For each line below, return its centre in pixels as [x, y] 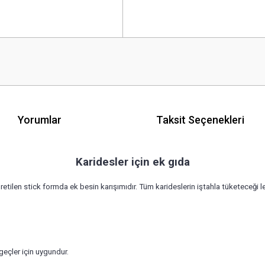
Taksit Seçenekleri [200, 119]
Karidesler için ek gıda [132, 162]
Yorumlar [40, 119]
